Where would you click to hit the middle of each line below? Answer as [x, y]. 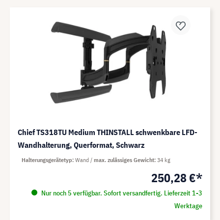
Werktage [188, 206]
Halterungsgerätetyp [47, 160]
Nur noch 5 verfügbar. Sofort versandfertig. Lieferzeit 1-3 [121, 193]
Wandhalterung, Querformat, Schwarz [81, 145]
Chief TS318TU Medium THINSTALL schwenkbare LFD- [108, 132]
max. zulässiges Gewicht [124, 160]
